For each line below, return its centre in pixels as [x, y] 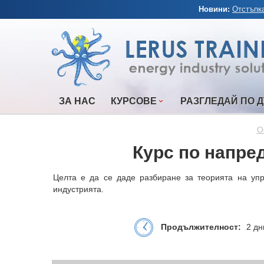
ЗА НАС [77, 101]
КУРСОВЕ [134, 101]
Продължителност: [201, 227]
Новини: [215, 9]
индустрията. [78, 189]
